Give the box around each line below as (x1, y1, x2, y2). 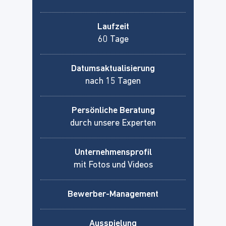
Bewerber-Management (68, 189, 158, 199)
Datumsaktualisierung (71, 64, 155, 74)
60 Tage (97, 34, 129, 44)
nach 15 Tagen (85, 76, 141, 86)
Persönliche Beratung (71, 105, 155, 116)
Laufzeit (97, 22, 129, 32)
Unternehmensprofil (74, 147, 152, 157)
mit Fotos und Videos (73, 160, 153, 170)
